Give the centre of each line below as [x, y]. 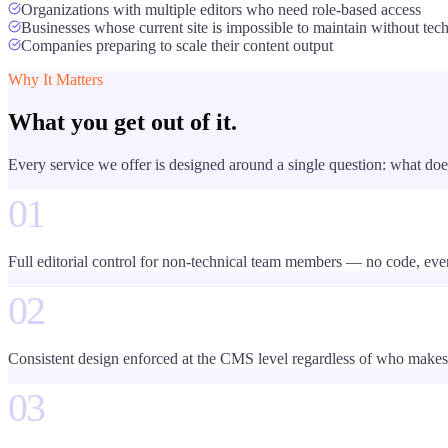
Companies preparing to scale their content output [177, 45]
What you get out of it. [122, 121]
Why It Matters [55, 79]
